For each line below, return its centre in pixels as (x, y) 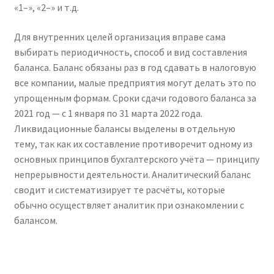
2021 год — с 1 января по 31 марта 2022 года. (108, 113)
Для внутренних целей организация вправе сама (120, 36)
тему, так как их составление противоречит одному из (133, 143)
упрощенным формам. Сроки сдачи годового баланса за (135, 98)
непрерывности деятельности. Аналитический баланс (132, 174)
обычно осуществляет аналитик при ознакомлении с (129, 205)
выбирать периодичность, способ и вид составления (130, 52)
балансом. (35, 220)
